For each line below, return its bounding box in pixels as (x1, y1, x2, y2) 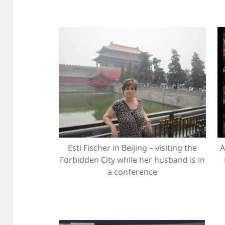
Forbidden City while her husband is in (60, 154, 205, 166)
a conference (107, 166, 157, 178)
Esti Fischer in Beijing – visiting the (68, 142, 197, 154)
